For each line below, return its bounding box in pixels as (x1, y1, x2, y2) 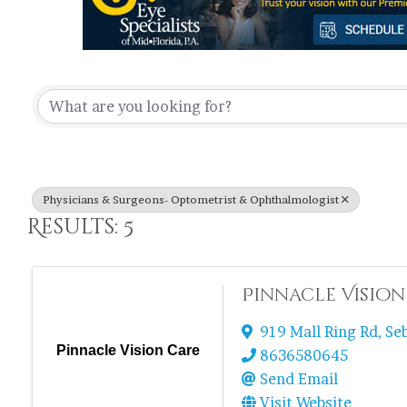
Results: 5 (27, 212, 134, 242)
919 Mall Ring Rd (260, 323, 379, 341)
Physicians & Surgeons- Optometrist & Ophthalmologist (43, 193, 339, 206)
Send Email (260, 370, 339, 388)
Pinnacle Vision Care (55, 342, 200, 358)
